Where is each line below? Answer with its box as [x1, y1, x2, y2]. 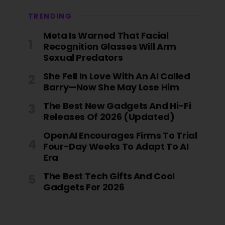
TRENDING [28, 11, 72, 21]
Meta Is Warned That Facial [43, 29, 169, 42]
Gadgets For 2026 [43, 181, 125, 193]
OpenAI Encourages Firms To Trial [43, 129, 197, 142]
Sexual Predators [43, 51, 123, 64]
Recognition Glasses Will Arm [43, 40, 176, 53]
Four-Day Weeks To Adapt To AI [43, 140, 189, 153]
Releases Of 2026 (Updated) [43, 110, 175, 123]
